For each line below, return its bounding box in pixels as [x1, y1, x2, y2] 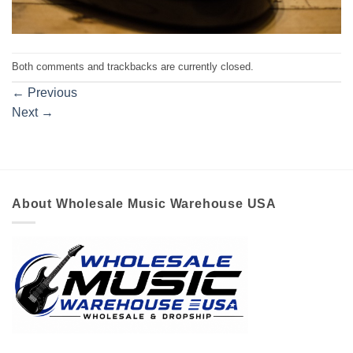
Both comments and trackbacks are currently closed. [12, 60, 254, 72]
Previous [24, 85, 77, 99]
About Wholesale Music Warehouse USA [12, 196, 277, 210]
